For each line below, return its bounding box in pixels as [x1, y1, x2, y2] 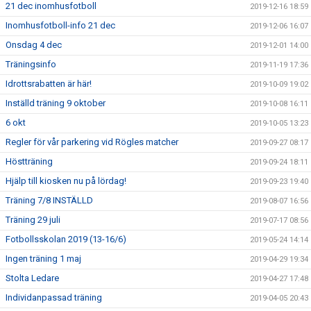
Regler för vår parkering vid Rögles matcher [6, 137, 178, 147]
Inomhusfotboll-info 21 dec [6, 20, 115, 31]
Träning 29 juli [6, 215, 60, 225]
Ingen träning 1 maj [6, 253, 81, 264]
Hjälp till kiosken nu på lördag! [6, 176, 126, 186]
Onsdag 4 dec [6, 40, 62, 50]
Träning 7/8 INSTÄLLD [6, 195, 93, 205]
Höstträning [6, 156, 53, 167]
